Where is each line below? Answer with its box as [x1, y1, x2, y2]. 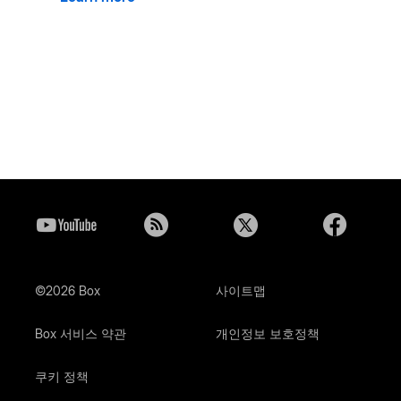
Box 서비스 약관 [34, 326, 126, 342]
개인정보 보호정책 [215, 326, 320, 342]
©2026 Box [34, 283, 100, 299]
